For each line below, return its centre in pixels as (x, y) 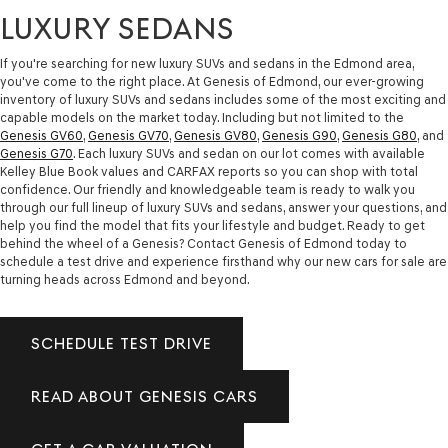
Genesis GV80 (215, 136)
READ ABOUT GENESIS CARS (144, 397)
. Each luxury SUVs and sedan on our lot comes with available (249, 154)
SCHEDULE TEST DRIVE (121, 344)
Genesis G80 (379, 136)
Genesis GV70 (128, 136)
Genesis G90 (299, 136)
